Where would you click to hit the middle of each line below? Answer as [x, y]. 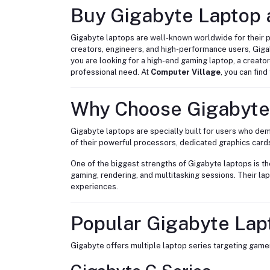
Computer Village [186, 72]
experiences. [94, 186]
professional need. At [111, 72]
